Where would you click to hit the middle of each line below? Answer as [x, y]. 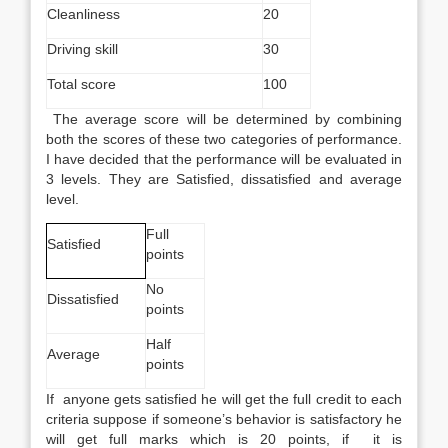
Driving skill [82, 49]
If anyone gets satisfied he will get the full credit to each [224, 399]
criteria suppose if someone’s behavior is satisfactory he [224, 419]
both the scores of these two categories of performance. [224, 139]
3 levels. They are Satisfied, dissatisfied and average [224, 179]
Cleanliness [83, 14]
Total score [81, 84]
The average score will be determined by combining [224, 119]
